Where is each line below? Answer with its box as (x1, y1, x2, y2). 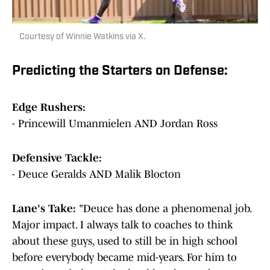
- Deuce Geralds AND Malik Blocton (12, 168, 181, 181)
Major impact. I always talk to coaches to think (12, 219, 233, 231)
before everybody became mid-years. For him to (12, 251, 237, 264)
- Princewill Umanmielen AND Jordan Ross (12, 118, 218, 130)
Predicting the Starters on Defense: (12, 64, 228, 79)
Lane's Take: (12, 202, 76, 215)
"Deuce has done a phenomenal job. (76, 202, 251, 215)
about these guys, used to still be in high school (12, 235, 237, 248)
